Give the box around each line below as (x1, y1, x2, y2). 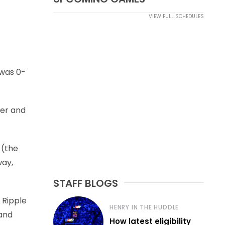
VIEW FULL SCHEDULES (149, 13, 204, 20)
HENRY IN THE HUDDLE (109, 203, 179, 211)
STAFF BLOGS (53, 176, 118, 190)
